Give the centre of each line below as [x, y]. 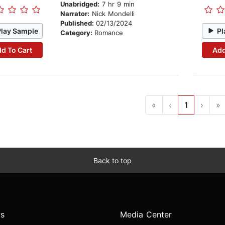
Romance [108, 33]
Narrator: [75, 14]
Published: [78, 23]
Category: [77, 33]
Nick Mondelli [112, 14]
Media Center [146, 215]
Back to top [113, 161]
